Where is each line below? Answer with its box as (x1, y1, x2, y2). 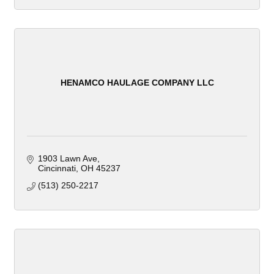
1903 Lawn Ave (37, 154, 97, 164)
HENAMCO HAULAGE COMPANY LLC (60, 77, 214, 87)
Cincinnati (37, 163, 76, 174)
